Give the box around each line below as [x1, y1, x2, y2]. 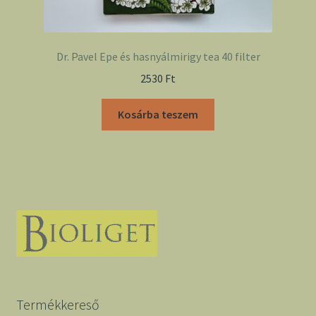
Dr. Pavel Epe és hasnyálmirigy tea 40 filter [56, 49, 260, 64]
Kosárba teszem [118, 107, 198, 121]
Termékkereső [16, 296, 99, 314]
